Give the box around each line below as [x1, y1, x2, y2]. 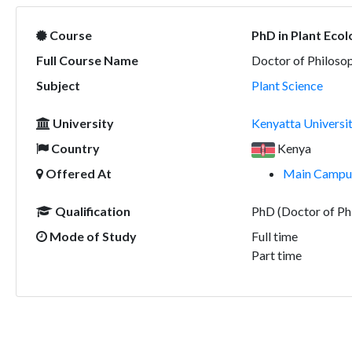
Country [48, 141, 100, 156]
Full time [251, 229, 298, 244]
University [49, 115, 114, 130]
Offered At [42, 166, 112, 181]
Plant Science [251, 78, 323, 93]
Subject [35, 78, 80, 93]
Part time [251, 247, 302, 262]
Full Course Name [35, 53, 138, 68]
